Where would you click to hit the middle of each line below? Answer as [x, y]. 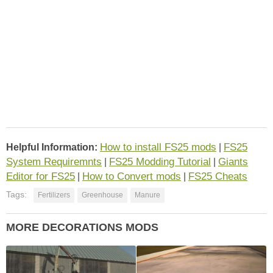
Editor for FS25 [41, 176]
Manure [147, 195]
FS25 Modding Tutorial [160, 161]
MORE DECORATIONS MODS [82, 227]
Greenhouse [102, 195]
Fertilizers [54, 195]
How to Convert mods [132, 176]
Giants [233, 161]
